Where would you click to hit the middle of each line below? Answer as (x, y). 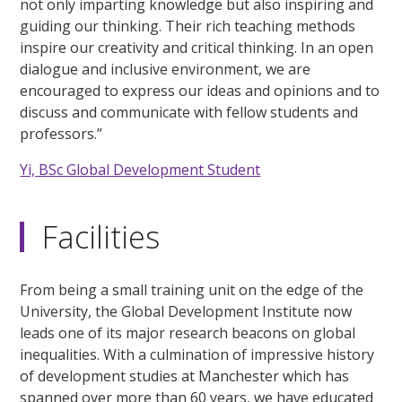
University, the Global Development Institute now (186, 312)
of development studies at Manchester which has (185, 376)
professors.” (61, 134)
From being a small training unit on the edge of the (192, 290)
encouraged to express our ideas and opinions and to (200, 91)
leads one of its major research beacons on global (188, 333)
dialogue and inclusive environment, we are (166, 70)
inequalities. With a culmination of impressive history (197, 355)
